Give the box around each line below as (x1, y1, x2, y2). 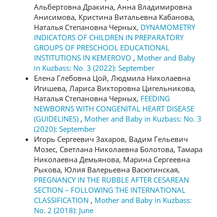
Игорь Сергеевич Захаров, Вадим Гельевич (34, 134, 188, 144)
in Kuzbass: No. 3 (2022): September (34, 62, 155, 73)
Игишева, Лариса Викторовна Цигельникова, (34, 83, 196, 93)
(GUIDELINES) (34, 113, 80, 124)
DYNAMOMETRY (140, 22, 195, 32)
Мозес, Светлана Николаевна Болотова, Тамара (34, 144, 202, 154)
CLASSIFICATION (34, 195, 91, 205)
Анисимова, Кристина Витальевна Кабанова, (34, 12, 195, 22)
